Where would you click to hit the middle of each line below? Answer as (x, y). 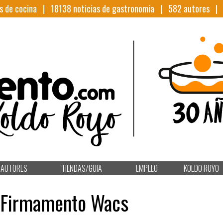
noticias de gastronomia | (120, 8)
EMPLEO (147, 168)
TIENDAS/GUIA (82, 168)
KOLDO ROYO (201, 168)
